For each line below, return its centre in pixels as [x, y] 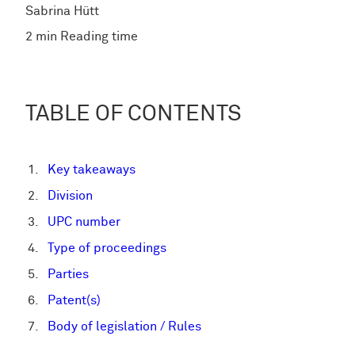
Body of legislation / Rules [124, 326]
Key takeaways [92, 170]
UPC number [84, 222]
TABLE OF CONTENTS [134, 115]
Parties [68, 274]
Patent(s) [74, 300]
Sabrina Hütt [62, 11]
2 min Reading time [82, 36]
